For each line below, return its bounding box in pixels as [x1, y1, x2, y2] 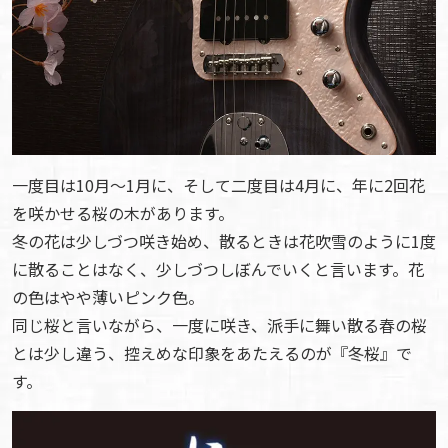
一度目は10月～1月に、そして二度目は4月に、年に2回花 [12, 173, 425, 198]
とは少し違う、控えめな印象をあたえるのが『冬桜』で [12, 341, 412, 366]
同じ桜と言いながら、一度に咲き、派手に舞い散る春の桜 [12, 313, 427, 338]
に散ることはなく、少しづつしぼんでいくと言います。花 [12, 257, 424, 282]
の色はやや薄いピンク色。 [12, 285, 204, 310]
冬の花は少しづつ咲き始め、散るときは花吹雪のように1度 [12, 229, 436, 254]
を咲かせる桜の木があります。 [12, 201, 234, 226]
